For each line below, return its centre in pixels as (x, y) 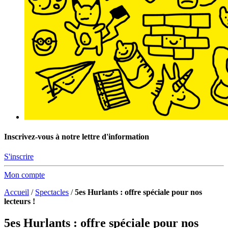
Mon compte (24, 175)
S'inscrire (19, 157)
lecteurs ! (20, 202)
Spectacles (52, 192)
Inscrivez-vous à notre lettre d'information (77, 137)
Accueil (17, 192)
